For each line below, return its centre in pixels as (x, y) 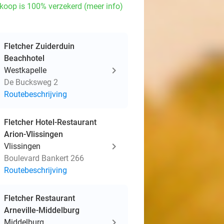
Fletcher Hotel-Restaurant (50, 122)
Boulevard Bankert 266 (44, 158)
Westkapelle (25, 70)
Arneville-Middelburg (42, 210)
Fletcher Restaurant (39, 198)
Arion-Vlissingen (33, 134)
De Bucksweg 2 (31, 82)
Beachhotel (24, 58)
